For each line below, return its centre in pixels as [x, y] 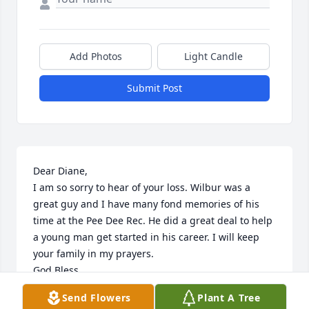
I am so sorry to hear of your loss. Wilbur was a [142, 188]
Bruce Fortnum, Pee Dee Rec [99, 287]
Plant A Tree [229, 298]
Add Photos [96, 57]
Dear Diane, [60, 171]
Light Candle [213, 57]
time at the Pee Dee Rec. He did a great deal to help [153, 221]
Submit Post [154, 88]
